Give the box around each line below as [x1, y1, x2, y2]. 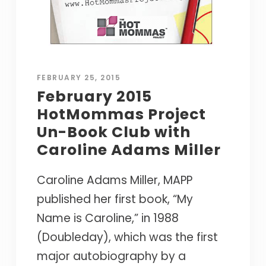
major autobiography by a [36, 248, 186, 264]
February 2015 [36, 85, 152, 107]
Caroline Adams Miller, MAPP [36, 172, 192, 188]
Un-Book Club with [36, 121, 191, 142]
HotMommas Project [36, 103, 206, 125]
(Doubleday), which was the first [36, 229, 218, 245]
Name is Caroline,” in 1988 [36, 210, 179, 226]
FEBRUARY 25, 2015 [36, 72, 121, 83]
